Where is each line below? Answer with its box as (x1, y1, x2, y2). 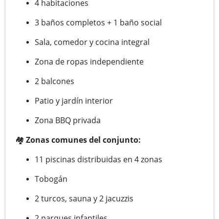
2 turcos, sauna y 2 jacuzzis (35, 193, 133, 204)
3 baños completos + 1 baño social (35, 17, 162, 28)
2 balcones (35, 75, 74, 87)
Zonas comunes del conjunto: (26, 134, 141, 145)
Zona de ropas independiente (35, 56, 144, 67)
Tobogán (35, 173, 67, 184)
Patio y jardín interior (35, 95, 113, 106)
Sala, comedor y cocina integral (35, 36, 150, 47)
